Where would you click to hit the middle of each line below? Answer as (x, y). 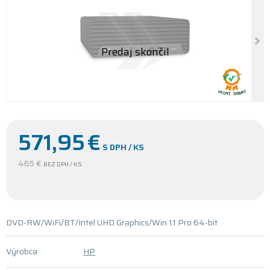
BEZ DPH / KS (63, 164)
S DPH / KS (123, 147)
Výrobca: (23, 251)
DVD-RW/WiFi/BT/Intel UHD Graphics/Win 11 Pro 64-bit (112, 222)
